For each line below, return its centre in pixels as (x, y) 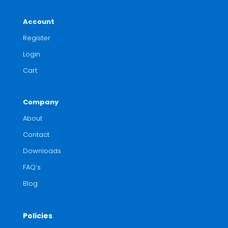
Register (36, 38)
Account (38, 22)
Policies (37, 216)
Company (40, 102)
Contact (36, 135)
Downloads (42, 151)
